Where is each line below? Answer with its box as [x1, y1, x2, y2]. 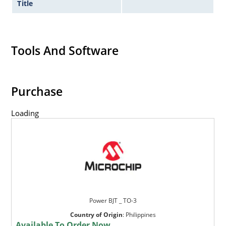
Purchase [11, 83, 63, 99]
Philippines [125, 210, 156, 219]
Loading [11, 107, 39, 118]
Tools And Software [11, 42, 119, 59]
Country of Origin [70, 210, 123, 219]
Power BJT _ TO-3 [89, 196, 137, 205]
